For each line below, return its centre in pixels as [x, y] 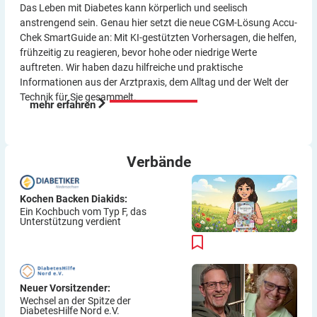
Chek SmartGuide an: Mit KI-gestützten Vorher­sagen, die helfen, [158, 37]
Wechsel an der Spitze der [75, 300]
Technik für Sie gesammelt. [78, 97]
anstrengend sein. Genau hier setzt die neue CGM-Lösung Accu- [158, 22]
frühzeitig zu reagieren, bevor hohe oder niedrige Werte [138, 52]
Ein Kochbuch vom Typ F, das [83, 211]
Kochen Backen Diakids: [74, 199]
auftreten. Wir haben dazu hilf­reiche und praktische [131, 67]
